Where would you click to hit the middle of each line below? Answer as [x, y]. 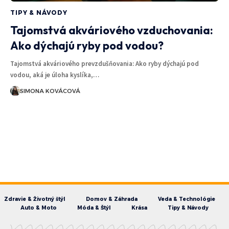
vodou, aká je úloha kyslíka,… [55, 75]
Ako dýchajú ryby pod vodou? [87, 45]
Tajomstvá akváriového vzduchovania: [112, 30]
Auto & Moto [39, 208]
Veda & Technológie [186, 199]
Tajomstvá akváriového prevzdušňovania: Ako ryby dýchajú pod [105, 63]
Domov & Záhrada [111, 199]
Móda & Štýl [94, 208]
